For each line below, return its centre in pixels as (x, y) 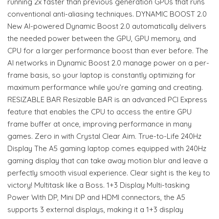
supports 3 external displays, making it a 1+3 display (95, 209)
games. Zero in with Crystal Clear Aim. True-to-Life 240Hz (104, 136)
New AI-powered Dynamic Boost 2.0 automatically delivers (107, 26)
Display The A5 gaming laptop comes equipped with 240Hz (107, 148)
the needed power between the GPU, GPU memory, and (102, 38)
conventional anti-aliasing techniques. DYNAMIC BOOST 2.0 (107, 14)
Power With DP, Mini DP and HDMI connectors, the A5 (96, 197)
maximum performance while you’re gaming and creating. (105, 87)
